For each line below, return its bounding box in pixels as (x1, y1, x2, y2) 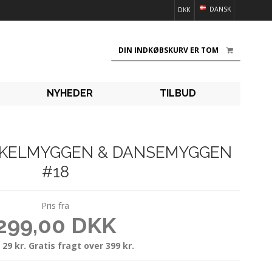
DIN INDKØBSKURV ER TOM (118, 45, 219, 56)
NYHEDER (46, 87, 93, 100)
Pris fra (41, 199, 69, 211)
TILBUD (159, 87, 196, 100)
